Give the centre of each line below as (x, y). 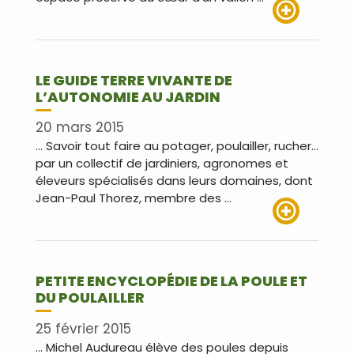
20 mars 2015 (80, 128)
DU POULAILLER (90, 298)
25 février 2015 (83, 328)
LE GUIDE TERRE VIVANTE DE (134, 80)
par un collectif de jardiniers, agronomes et (162, 164)
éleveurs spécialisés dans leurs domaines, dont (174, 181)
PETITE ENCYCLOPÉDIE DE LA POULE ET (171, 281)
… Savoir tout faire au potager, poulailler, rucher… (177, 146)
